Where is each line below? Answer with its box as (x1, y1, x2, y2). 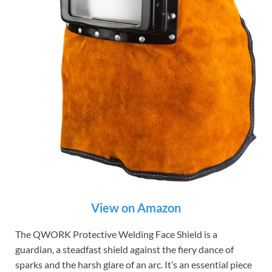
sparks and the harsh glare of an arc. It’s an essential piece (15, 259, 252, 271)
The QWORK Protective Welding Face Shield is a (15, 228, 217, 240)
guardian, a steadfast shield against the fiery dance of (15, 243, 234, 256)
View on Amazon (91, 200, 181, 216)
